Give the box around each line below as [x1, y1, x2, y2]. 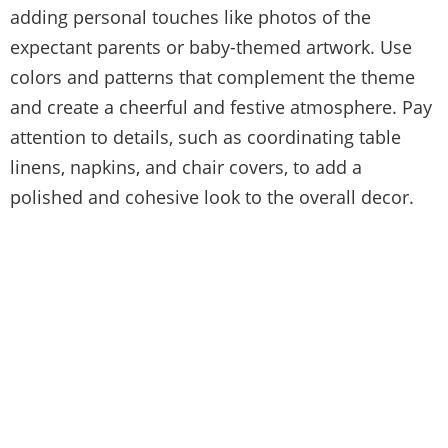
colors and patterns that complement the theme [10, 64, 415, 89]
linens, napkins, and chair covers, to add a [10, 154, 362, 179]
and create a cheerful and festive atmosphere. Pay [10, 94, 432, 119]
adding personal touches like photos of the [10, 4, 371, 29]
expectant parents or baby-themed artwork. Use [10, 34, 412, 59]
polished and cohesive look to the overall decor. [10, 184, 414, 209]
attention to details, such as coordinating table [10, 124, 401, 149]
